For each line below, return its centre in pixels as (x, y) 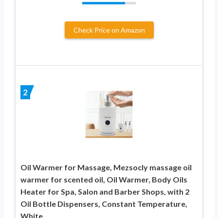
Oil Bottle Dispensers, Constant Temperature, (104, 203)
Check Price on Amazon (109, 30)
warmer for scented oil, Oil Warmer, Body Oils (104, 179)
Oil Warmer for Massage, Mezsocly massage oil (106, 167)
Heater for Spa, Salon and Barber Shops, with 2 (105, 191)
